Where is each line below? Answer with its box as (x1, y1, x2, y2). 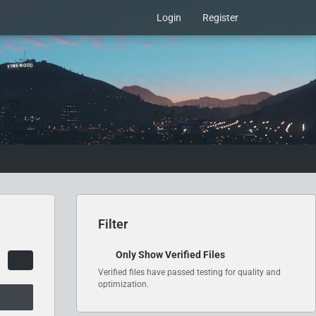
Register (202, 12, 238, 23)
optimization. (98, 279, 149, 289)
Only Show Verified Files (116, 249, 225, 260)
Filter (98, 217, 128, 231)
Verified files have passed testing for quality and (98, 267, 281, 277)
